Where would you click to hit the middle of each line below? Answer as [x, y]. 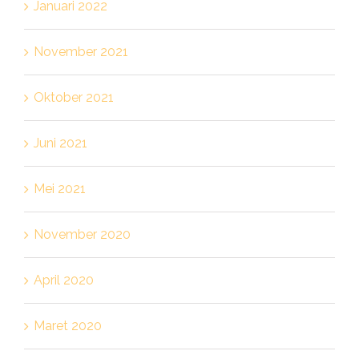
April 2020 [63, 280]
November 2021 [81, 51]
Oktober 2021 [73, 97]
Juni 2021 [60, 143]
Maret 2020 [67, 325]
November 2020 [82, 234]
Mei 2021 [59, 188]
